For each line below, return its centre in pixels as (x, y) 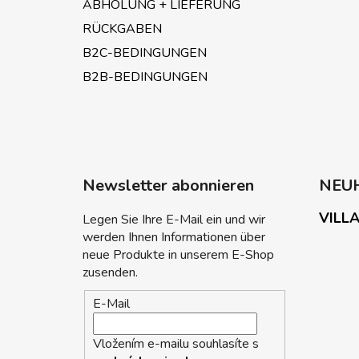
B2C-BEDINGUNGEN (145, 52)
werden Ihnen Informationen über (174, 237)
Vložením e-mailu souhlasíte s (176, 344)
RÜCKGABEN (122, 28)
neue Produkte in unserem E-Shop (178, 254)
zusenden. (110, 272)
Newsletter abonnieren (168, 185)
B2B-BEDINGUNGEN (145, 77)
